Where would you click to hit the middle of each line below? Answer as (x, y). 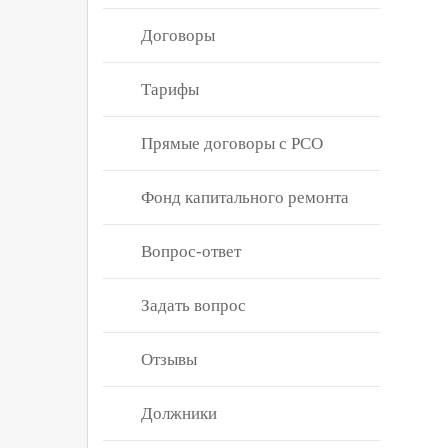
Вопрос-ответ (191, 251)
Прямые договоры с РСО (232, 143)
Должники (179, 413)
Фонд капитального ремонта (245, 197)
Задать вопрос (193, 305)
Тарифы (170, 89)
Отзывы (169, 359)
